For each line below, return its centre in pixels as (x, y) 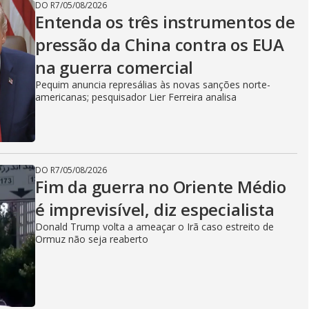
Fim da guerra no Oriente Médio (161, 187)
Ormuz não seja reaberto (92, 239)
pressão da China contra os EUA (160, 44)
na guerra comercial (114, 67)
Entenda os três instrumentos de (165, 22)
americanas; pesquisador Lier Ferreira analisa (136, 97)
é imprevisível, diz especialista (155, 209)
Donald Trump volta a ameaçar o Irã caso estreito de (154, 227)
